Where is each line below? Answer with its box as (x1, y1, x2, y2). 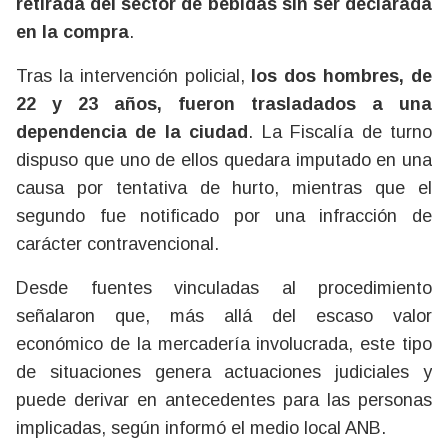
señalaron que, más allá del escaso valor (16, 305, 432, 326)
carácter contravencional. (16, 233, 219, 254)
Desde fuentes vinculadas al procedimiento (16, 277, 432, 298)
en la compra (16, 21, 129, 42)
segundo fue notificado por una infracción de (16, 205, 432, 226)
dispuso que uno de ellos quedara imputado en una (16, 149, 432, 170)
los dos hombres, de (251, 65, 433, 86)
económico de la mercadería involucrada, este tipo (16, 333, 432, 354)
